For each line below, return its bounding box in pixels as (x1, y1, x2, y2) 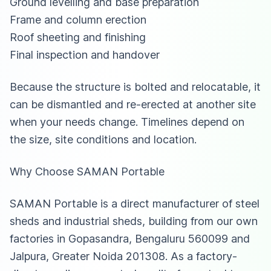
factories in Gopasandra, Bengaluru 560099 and (10, 232, 250, 245)
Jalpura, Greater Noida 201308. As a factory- (10, 249, 237, 263)
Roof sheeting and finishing (10, 30, 146, 44)
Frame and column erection (10, 13, 146, 26)
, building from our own (142, 214, 258, 227)
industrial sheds (64, 214, 142, 227)
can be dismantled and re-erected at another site (10, 97, 256, 111)
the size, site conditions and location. (10, 132, 197, 146)
